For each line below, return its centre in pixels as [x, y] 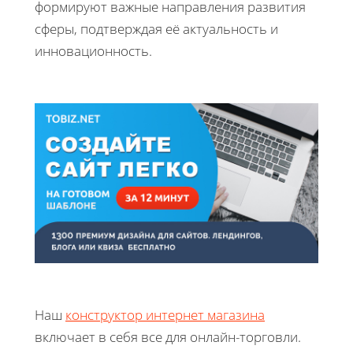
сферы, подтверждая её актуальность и [156, 29]
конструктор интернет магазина [165, 314]
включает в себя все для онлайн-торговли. [168, 336]
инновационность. [93, 51]
